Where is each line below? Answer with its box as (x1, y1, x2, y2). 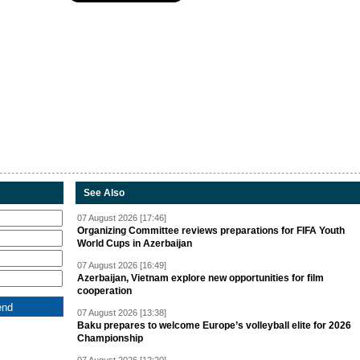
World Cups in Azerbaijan (77, 238, 192, 249)
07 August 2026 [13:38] (77, 308, 166, 317)
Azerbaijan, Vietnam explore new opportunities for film (77, 272, 324, 284)
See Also (84, 187, 125, 198)
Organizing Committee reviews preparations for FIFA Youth (77, 225, 345, 236)
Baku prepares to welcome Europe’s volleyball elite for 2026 (77, 320, 351, 331)
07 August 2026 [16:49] (77, 260, 166, 270)
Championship (77, 333, 143, 344)
